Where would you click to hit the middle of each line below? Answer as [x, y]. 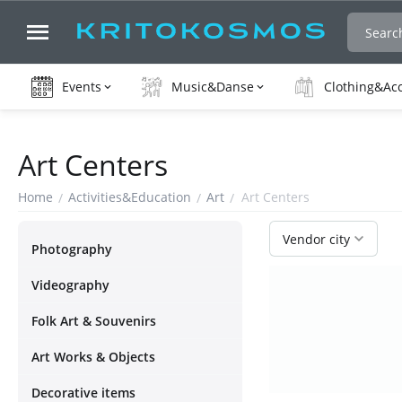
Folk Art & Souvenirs [94, 321]
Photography [72, 249]
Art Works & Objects [93, 357]
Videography [70, 285]
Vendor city [316, 239]
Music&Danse [213, 87]
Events [82, 87]
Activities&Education [130, 197]
